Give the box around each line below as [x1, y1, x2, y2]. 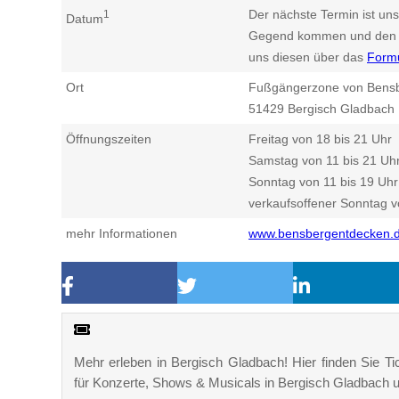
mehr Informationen [66, 226, 177, 241]
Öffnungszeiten [66, 132, 151, 147]
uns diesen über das [248, 50, 367, 65]
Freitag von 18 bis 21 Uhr [248, 132, 392, 147]
